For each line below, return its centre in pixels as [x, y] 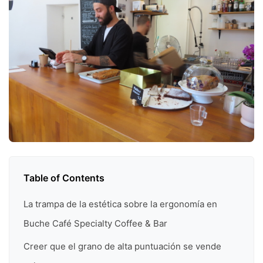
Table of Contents [64, 178]
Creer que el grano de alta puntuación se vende [122, 247]
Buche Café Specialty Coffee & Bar [95, 223]
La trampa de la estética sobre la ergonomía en [120, 204]
